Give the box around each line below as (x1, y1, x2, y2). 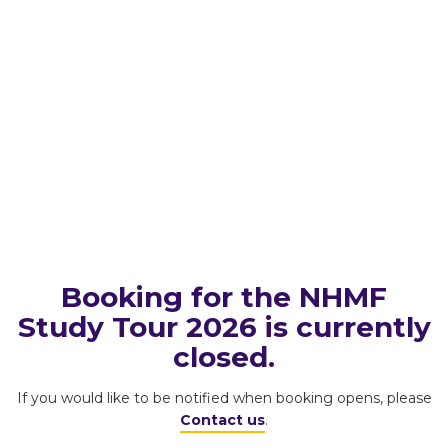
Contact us (180, 410, 265, 429)
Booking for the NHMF (61, 279, 387, 314)
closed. (173, 339, 275, 374)
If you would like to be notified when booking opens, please (16, 388, 432, 407)
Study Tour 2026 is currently (17, 309, 431, 344)
